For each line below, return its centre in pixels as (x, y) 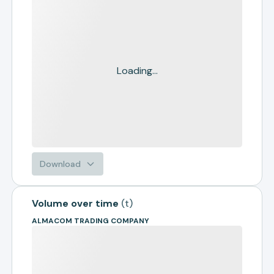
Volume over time (76, 203)
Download (61, 164)
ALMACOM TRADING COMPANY (91, 221)
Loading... (137, 71)
